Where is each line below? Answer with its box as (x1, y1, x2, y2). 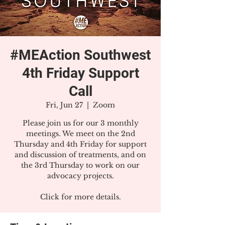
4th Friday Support (22, 65, 139, 81)
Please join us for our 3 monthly (22, 119, 139, 128)
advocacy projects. (47, 171, 114, 180)
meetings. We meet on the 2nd (26, 129, 135, 138)
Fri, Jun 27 (46, 100, 83, 109)
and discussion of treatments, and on (15, 150, 146, 159)
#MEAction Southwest (10, 47, 151, 63)
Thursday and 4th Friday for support (14, 140, 147, 149)
